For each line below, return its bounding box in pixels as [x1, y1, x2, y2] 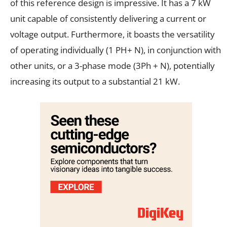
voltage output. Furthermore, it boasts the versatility [10, 28, 215, 40]
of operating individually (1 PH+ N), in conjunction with [10, 44, 221, 56]
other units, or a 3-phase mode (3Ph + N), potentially [10, 59, 215, 71]
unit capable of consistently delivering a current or [10, 12, 206, 24]
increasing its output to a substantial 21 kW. [10, 75, 180, 87]
